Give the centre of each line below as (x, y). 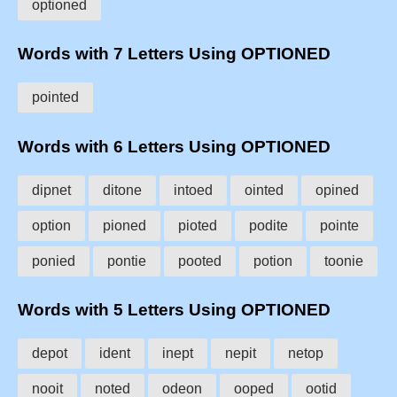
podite (269, 225)
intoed (193, 190)
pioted (198, 225)
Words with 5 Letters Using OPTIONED (174, 310)
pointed (55, 97)
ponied (54, 261)
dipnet (51, 190)
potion (273, 261)
